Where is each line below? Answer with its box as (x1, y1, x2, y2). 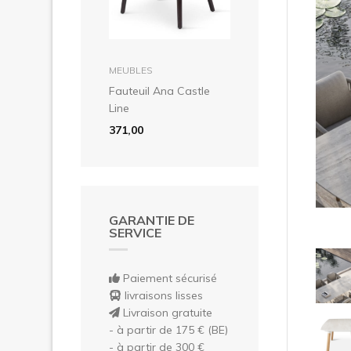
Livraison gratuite (120, 305, 212, 320)
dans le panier (131, 57, 208, 72)
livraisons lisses (121, 288, 203, 302)
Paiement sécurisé (120, 270, 217, 285)
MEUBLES (109, 63, 153, 76)
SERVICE (109, 224, 161, 241)
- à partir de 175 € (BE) (109, 322, 228, 337)
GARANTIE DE (109, 212, 194, 228)
